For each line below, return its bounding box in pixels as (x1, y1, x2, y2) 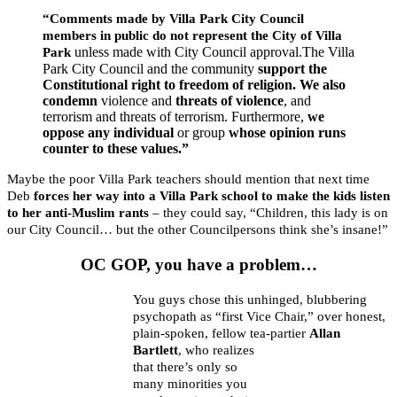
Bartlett (133, 342, 178, 357)
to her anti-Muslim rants (7, 206, 149, 221)
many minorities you (133, 376, 247, 391)
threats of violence (175, 93, 284, 109)
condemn (43, 93, 97, 109)
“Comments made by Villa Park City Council (43, 12, 304, 27)
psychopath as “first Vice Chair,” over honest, (133, 308, 385, 323)
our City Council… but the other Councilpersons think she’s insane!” (7, 222, 388, 237)
